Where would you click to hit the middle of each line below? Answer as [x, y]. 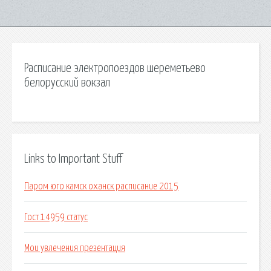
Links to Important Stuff [73, 159]
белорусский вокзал [67, 83]
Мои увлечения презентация [75, 248]
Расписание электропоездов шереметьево [115, 68]
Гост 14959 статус [56, 217]
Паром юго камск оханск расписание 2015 [101, 187]
